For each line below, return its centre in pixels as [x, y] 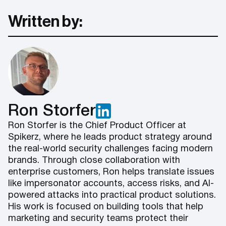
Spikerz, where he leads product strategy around [110, 137]
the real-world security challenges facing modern [110, 149]
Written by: [45, 21]
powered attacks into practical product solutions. [112, 195]
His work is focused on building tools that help [106, 207]
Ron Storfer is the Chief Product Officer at [97, 126]
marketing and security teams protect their [98, 218]
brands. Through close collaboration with [94, 160]
